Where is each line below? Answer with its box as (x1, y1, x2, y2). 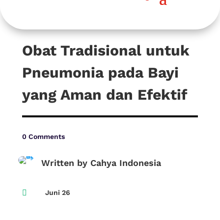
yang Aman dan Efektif (22, 86, 187, 103)
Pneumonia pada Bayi (22, 64, 179, 81)
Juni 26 (45, 189, 70, 196)
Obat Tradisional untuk (22, 42, 190, 59)
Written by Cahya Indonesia (41, 158, 161, 168)
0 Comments (22, 133, 65, 140)
